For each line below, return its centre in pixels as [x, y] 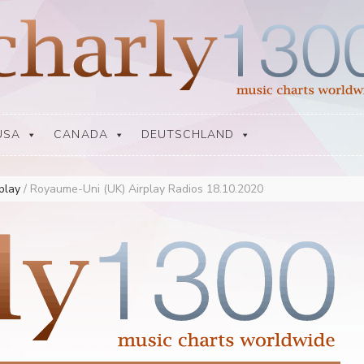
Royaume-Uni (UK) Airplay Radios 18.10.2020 [147, 189]
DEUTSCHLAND [188, 134]
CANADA [81, 134]
